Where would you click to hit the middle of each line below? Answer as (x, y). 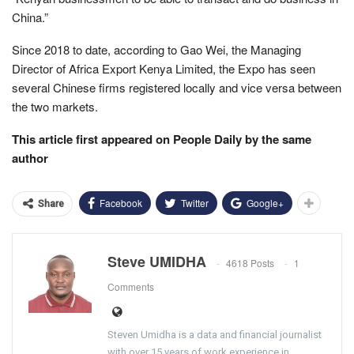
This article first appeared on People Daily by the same (162, 139)
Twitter (195, 202)
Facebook (121, 202)
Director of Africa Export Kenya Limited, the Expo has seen (164, 68)
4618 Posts (250, 262)
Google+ (265, 202)
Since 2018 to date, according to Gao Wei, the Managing (156, 49)
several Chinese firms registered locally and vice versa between (177, 87)
